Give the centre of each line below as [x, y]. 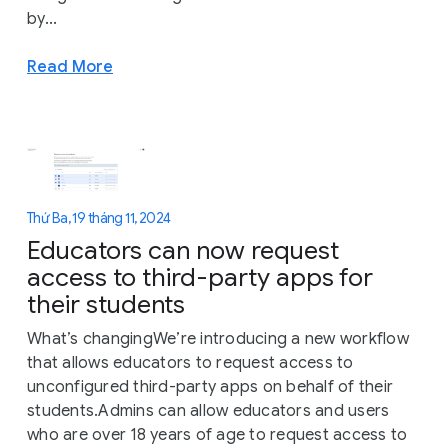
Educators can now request [183, 250]
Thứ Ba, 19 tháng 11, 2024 [99, 218]
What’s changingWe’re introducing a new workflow [218, 338]
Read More [70, 66]
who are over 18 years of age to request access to [217, 434]
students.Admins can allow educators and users [208, 410]
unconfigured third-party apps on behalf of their [210, 386]
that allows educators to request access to [190, 362]
